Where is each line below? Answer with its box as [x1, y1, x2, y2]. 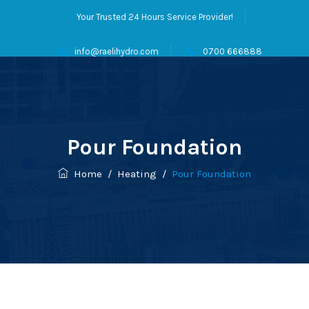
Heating [117, 168, 157, 180]
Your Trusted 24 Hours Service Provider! [76, 12, 233, 22]
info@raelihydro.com [74, 46, 159, 57]
